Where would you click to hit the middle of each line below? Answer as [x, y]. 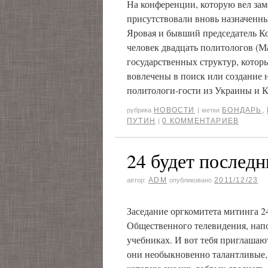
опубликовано [191, 180]
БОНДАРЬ [242, 110]
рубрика [139, 110]
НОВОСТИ [174, 110]
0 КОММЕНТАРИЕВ [201, 121]
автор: [136, 180]
